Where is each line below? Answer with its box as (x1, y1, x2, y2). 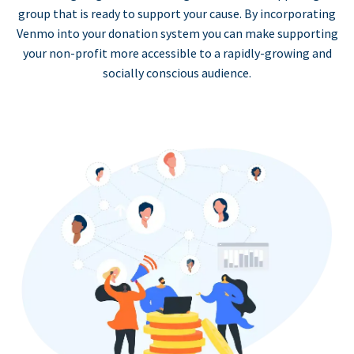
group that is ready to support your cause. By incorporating (18, 6, 336, 22)
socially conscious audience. (103, 65, 251, 81)
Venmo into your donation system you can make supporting (16, 25, 338, 42)
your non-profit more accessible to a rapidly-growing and (22, 45, 332, 62)
